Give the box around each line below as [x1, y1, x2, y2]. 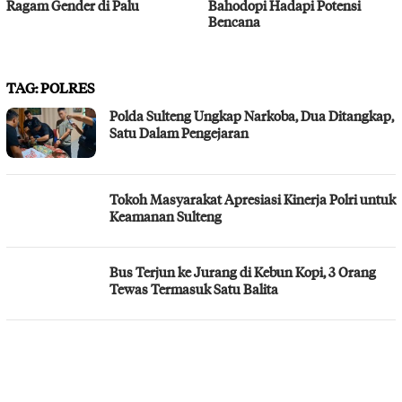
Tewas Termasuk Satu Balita [109, 279, 278, 298]
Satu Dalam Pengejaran [109, 123, 249, 142]
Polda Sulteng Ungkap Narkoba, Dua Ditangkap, [109, 106, 394, 125]
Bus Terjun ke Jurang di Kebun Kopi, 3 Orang [109, 262, 376, 281]
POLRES [40, 77, 95, 97]
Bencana [207, 12, 260, 31]
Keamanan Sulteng [109, 206, 222, 225]
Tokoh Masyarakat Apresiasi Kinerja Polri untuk [109, 189, 396, 208]
